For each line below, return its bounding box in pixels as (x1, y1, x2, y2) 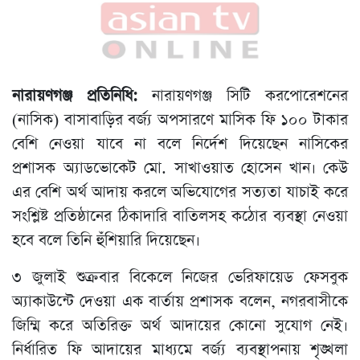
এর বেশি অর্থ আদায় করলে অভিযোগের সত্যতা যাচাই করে (12, 182, 348, 204)
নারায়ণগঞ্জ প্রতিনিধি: (12, 85, 152, 108)
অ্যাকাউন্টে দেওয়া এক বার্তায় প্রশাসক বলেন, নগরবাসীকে (12, 291, 348, 313)
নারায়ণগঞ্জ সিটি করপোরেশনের (152, 85, 348, 108)
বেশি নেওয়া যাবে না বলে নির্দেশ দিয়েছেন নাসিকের (12, 133, 348, 156)
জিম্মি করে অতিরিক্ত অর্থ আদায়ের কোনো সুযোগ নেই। (12, 315, 348, 337)
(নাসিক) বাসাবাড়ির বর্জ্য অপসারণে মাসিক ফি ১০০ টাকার (12, 109, 348, 132)
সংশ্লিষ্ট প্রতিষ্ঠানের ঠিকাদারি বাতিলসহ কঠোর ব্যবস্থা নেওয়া (12, 206, 348, 228)
